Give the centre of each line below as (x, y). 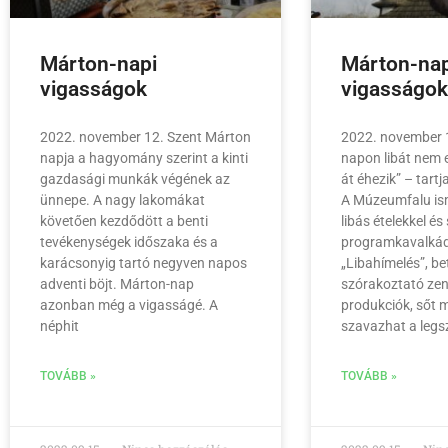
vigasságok (93, 89)
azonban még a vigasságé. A (129, 305)
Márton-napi (98, 64)
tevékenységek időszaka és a (129, 242)
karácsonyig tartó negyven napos (143, 263)
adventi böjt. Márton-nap (117, 284)
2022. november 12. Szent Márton (145, 137)
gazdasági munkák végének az (135, 179)
